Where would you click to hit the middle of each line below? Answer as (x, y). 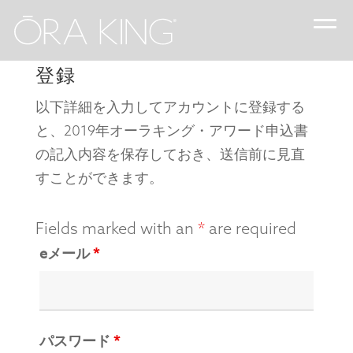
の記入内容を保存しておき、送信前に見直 (170, 154)
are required (250, 228)
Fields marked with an (116, 228)
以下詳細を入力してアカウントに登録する (170, 107)
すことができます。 (99, 178)
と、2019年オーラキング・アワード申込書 (171, 130)
